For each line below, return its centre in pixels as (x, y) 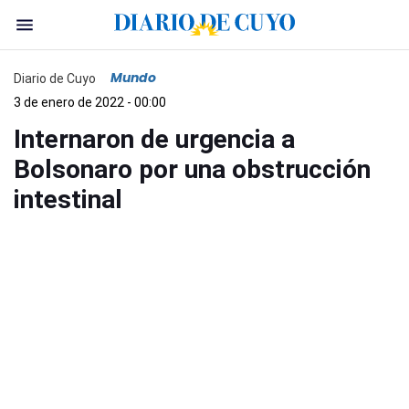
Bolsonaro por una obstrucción (192, 169)
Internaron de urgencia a (154, 139)
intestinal (68, 199)
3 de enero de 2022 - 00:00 (90, 102)
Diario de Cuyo (55, 78)
